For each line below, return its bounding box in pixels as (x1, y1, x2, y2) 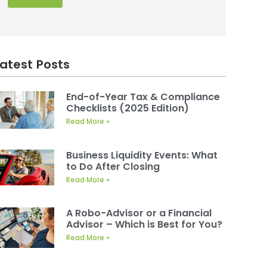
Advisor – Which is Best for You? (66, 218, 223, 232)
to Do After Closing (66, 160, 160, 174)
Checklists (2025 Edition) (66, 101, 190, 116)
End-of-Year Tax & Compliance (66, 90, 221, 104)
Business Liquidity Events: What (66, 148, 218, 163)
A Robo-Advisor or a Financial (66, 206, 212, 221)
